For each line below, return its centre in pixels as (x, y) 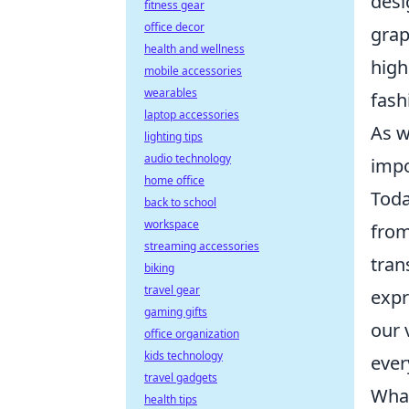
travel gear (172, 290)
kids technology (184, 356)
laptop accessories (192, 115)
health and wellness (194, 49)
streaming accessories (202, 246)
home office (174, 180)
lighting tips (173, 136)
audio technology (188, 158)
